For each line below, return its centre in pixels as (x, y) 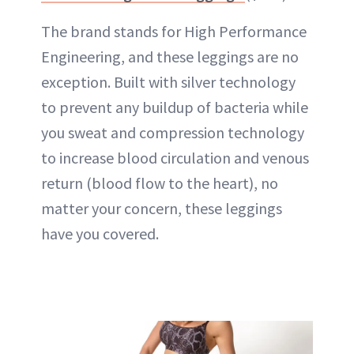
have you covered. (100, 233)
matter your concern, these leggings (162, 208)
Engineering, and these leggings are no (170, 56)
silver (198, 81)
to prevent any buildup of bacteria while (175, 107)
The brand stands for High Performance (174, 31)
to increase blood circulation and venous (175, 157)
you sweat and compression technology (173, 132)
